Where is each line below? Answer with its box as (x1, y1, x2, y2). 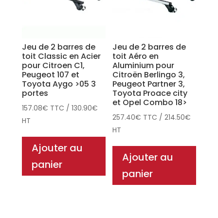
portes (21, 87, 48, 99)
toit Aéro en (112, 50, 159, 62)
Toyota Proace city (112, 87, 188, 99)
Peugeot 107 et (21, 69, 79, 80)
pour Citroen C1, (21, 59, 85, 71)
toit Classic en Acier (21, 50, 101, 62)
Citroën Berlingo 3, (112, 69, 185, 80)
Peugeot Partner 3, (112, 78, 185, 90)
